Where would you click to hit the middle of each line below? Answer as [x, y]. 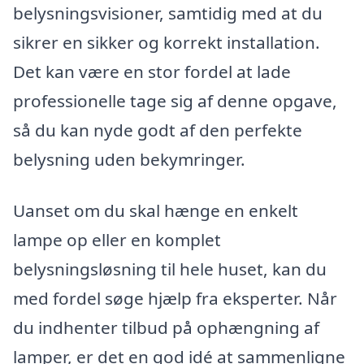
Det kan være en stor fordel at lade [152, 71]
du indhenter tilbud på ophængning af [166, 328]
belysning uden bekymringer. [129, 159]
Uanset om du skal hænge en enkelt [156, 211]
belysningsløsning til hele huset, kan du [170, 269]
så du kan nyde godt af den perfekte [158, 130]
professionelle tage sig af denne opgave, [175, 100]
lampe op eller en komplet [117, 240]
